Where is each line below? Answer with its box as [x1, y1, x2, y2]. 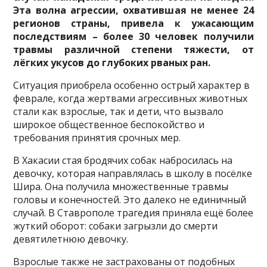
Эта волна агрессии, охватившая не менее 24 [13, 3, 254, 17]
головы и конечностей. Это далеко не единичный [13, 193, 247, 206]
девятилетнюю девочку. [13, 232, 129, 246]
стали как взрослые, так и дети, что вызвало [13, 104, 224, 118]
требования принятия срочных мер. [13, 131, 181, 144]
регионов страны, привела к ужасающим [13, 16, 254, 30]
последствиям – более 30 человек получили [13, 29, 254, 43]
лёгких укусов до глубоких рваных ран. [13, 55, 211, 69]
